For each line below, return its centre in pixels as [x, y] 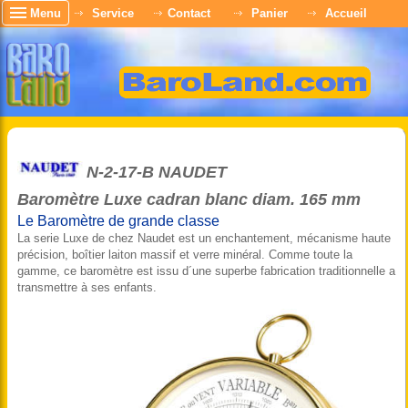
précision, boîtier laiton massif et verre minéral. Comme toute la [185, 255]
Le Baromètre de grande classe [118, 221]
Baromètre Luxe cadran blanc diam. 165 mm [189, 199]
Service [113, 13]
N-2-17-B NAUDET [157, 172]
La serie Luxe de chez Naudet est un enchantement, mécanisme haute [204, 238]
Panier [270, 13]
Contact [189, 13]
